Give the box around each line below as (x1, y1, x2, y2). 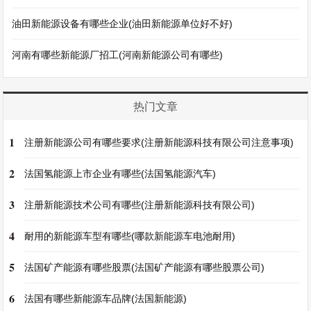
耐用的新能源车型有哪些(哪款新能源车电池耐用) (24, 230, 236, 242)
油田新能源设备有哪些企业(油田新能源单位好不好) (12, 18, 233, 29)
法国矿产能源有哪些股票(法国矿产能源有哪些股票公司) (24, 262, 265, 273)
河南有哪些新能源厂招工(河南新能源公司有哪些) (12, 49, 224, 60)
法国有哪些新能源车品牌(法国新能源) (24, 293, 187, 304)
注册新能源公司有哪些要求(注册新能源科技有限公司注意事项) (24, 137, 294, 148)
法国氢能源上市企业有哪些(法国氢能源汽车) (24, 168, 217, 179)
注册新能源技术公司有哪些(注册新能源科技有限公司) (24, 199, 255, 210)
